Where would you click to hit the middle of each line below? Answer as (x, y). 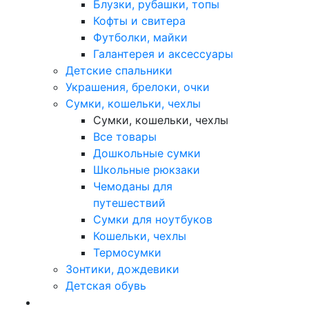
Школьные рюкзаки (147, 169)
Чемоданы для (133, 186)
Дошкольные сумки (147, 153)
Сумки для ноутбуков (153, 219)
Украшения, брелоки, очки (138, 87)
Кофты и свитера (139, 20)
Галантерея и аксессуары (163, 53)
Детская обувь (106, 285)
